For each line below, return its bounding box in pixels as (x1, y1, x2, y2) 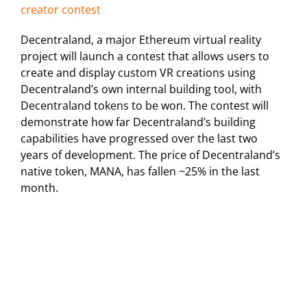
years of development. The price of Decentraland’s (21, 147, 280, 163)
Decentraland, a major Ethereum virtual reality (21, 32, 261, 48)
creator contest (21, 2, 101, 18)
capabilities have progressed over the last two (21, 131, 258, 147)
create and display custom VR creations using (21, 65, 256, 81)
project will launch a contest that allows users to (21, 49, 269, 64)
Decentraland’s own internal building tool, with (21, 82, 262, 97)
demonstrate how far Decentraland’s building (21, 114, 256, 130)
